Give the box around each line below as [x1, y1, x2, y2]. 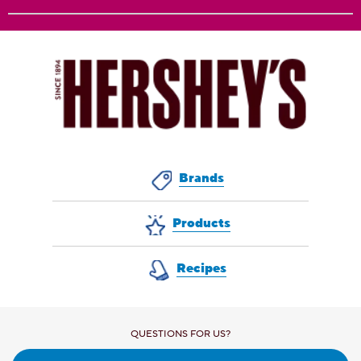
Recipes [176, 259, 226, 276]
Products [172, 214, 230, 231]
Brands [178, 169, 224, 186]
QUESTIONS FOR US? [131, 327, 230, 340]
